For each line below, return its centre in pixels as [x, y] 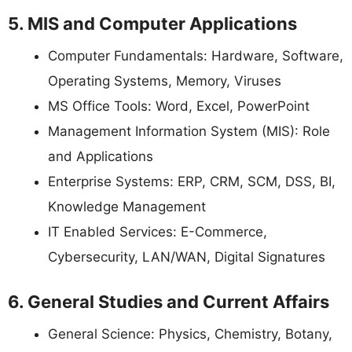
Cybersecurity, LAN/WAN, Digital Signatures [187, 257]
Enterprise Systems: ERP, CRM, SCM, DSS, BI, [192, 181]
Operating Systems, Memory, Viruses [165, 81]
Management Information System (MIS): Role [189, 131]
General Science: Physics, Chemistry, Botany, [190, 334]
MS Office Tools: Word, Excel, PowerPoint [179, 106]
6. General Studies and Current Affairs [169, 302]
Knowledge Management [127, 206]
